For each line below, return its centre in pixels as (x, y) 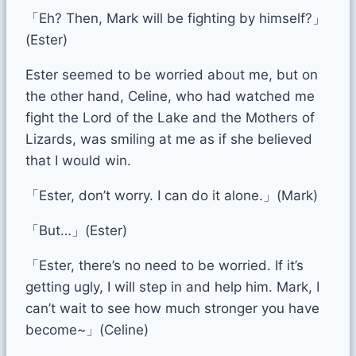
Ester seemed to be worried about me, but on (172, 74)
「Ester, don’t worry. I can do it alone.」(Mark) (172, 195)
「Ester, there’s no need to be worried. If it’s (164, 265)
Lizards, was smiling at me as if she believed (169, 139)
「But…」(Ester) (76, 230)
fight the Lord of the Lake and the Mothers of (170, 117)
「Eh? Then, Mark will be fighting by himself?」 (176, 18)
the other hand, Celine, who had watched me (170, 96)
